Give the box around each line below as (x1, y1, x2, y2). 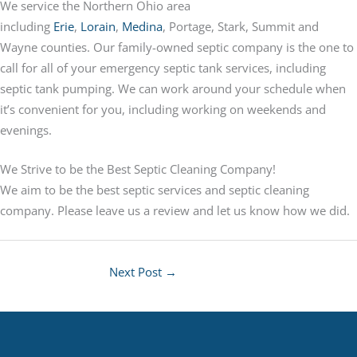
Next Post (109, 263, 165, 280)
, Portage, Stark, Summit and (163, 18, 319, 35)
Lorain (80, 18, 116, 35)
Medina (122, 18, 163, 35)
